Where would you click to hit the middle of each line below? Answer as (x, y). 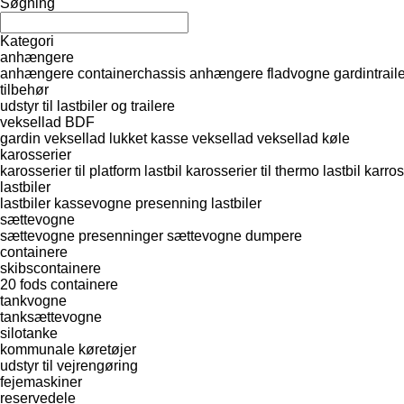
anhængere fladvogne (260, 73)
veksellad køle (303, 138)
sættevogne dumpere (234, 235)
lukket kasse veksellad (181, 138)
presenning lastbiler (198, 203)
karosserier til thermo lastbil (273, 170)
